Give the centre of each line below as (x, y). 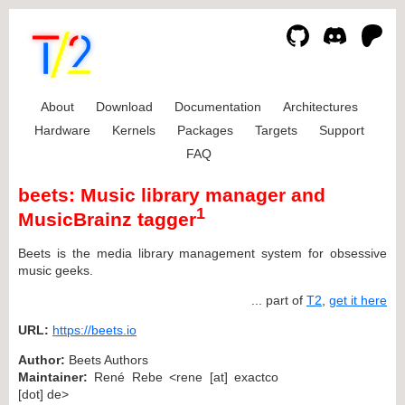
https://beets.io (94, 330)
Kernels (133, 130)
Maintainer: (53, 377)
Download (124, 107)
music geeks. (56, 270)
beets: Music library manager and (172, 195)
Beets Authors (107, 359)
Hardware (62, 130)
